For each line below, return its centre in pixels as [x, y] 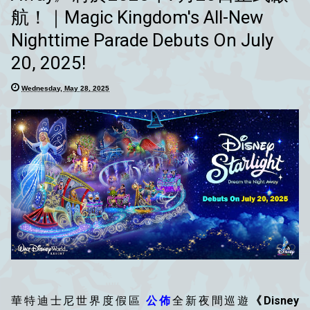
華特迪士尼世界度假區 [79, 301]
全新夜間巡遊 [212, 301]
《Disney [275, 301]
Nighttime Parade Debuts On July [142, 40]
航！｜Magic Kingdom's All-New [137, 17]
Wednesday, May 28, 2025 [65, 88]
